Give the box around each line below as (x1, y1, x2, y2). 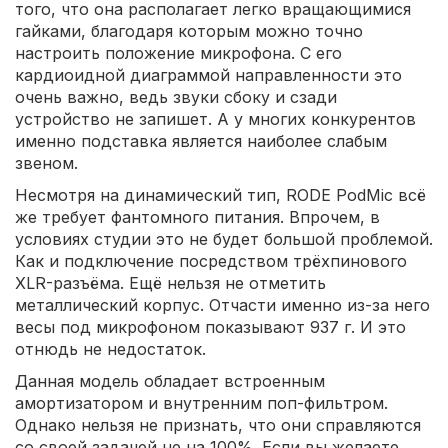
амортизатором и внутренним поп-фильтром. (15, 392, 388, 413)
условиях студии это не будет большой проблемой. (15, 228, 433, 249)
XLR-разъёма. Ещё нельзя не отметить (15, 272, 326, 293)
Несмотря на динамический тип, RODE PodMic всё (15, 184, 426, 205)
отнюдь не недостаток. (15, 338, 206, 359)
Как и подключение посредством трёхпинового (15, 250, 407, 271)
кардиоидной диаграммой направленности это (15, 64, 402, 85)
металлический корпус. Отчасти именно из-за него (15, 294, 430, 315)
